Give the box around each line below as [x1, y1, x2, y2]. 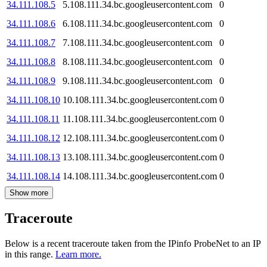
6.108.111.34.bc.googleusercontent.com [63, 18, 212, 29]
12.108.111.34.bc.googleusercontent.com [63, 132, 217, 143]
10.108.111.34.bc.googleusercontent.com [63, 94, 217, 105]
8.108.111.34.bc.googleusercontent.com [63, 56, 212, 67]
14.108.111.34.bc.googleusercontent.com [63, 170, 217, 181]
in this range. [5, 249, 53, 260]
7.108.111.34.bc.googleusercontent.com [63, 37, 212, 48]
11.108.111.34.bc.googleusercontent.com [63, 113, 216, 124]
